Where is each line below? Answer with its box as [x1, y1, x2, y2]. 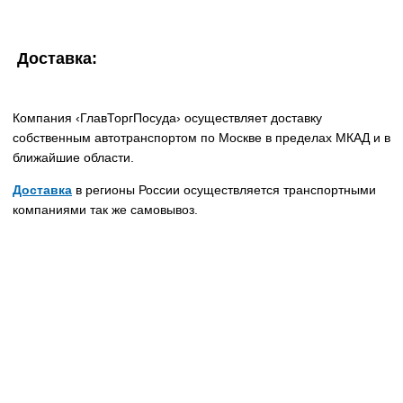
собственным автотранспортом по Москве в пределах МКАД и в [13, 130, 390, 146]
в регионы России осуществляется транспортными [72, 183, 376, 198]
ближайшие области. [13, 150, 134, 166]
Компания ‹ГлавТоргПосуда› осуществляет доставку [13, 111, 322, 126]
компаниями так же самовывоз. [13, 202, 198, 218]
